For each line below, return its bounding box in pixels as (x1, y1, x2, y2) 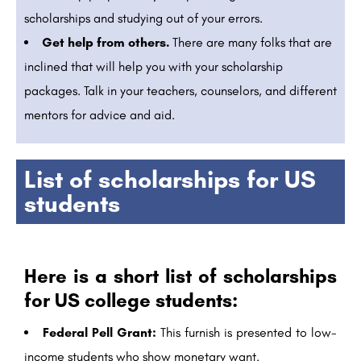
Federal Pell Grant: (43, 325, 156, 341)
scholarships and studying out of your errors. (24, 10, 263, 27)
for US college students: (24, 288, 238, 313)
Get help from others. (42, 35, 172, 51)
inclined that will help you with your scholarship (24, 59, 283, 75)
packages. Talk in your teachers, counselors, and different (24, 83, 337, 99)
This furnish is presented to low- (156, 325, 337, 341)
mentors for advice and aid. (24, 107, 175, 123)
